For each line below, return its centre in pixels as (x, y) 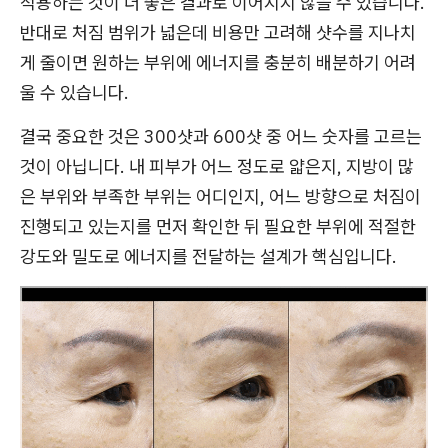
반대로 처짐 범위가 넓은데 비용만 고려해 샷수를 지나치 (218, 32)
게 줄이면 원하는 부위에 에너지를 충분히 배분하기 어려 (218, 62)
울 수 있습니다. (74, 92)
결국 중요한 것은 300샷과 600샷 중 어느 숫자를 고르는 (221, 136)
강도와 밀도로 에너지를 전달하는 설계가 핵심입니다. (208, 256)
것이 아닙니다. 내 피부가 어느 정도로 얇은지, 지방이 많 (217, 166)
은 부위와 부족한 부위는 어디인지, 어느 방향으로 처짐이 (220, 196)
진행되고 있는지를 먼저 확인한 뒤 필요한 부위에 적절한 (218, 226)
